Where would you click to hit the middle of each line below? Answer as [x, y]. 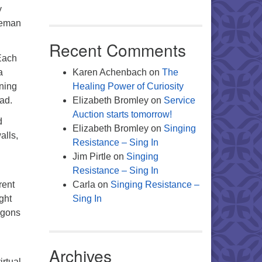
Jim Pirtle [92, 156]
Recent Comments [117, 50]
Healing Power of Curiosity [128, 86]
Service [179, 100]
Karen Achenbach [109, 72]
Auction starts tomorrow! [122, 114]
